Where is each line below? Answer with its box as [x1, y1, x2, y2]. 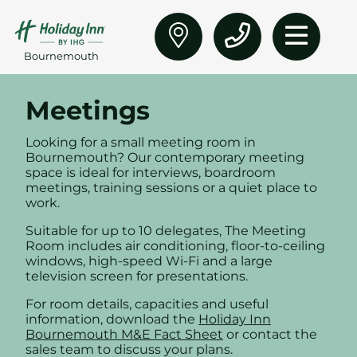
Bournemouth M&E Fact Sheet [25, 326, 223, 342]
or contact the [223, 326, 317, 342]
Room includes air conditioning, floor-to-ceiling [25, 237, 325, 253]
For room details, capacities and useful [25, 296, 269, 312]
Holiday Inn [198, 311, 271, 327]
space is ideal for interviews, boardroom [25, 164, 276, 180]
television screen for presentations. [25, 268, 248, 284]
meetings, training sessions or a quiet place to [25, 179, 317, 195]
